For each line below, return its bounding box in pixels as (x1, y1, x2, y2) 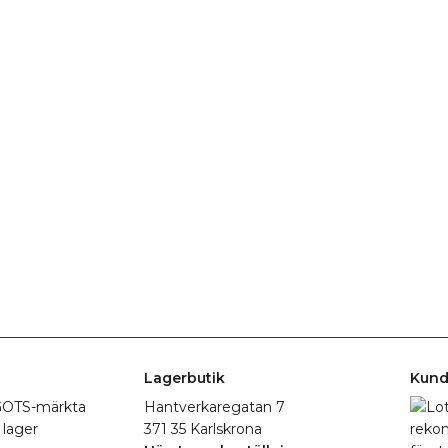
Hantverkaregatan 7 (143, 398, 285, 416)
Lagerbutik (143, 369, 225, 387)
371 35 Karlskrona (143, 420, 262, 438)
